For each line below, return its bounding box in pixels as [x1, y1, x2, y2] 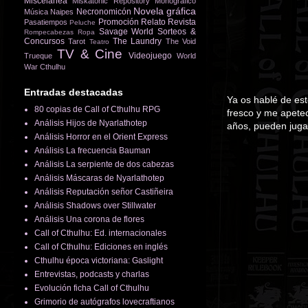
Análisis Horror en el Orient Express [34, 131, 168, 142]
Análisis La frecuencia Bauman [34, 145, 151, 155]
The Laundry [113, 36, 162, 46]
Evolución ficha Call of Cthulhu [34, 283, 149, 293]
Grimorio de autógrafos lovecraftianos [34, 296, 175, 307]
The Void [165, 36, 197, 45]
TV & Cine [56, 46, 123, 61]
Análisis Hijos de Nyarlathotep [34, 118, 147, 128]
